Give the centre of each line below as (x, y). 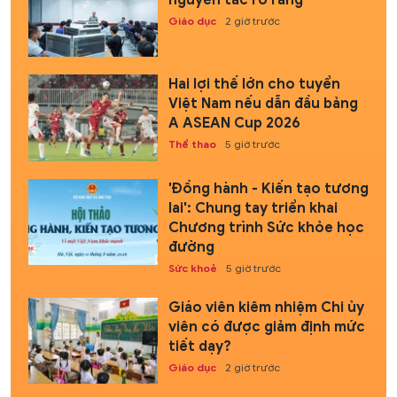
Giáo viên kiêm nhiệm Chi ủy (266, 307)
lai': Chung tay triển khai (253, 208)
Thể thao (192, 144)
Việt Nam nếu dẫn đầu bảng (263, 104)
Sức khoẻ (192, 268)
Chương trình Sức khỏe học (266, 227)
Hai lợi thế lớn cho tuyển (254, 85)
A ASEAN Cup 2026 (234, 124)
